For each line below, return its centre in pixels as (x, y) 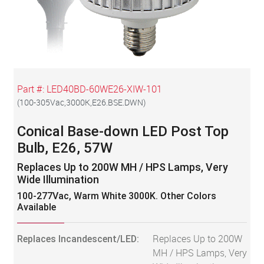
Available (36, 207)
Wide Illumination (58, 179)
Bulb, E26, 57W (65, 148)
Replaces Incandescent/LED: (78, 239)
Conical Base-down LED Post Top (123, 131)
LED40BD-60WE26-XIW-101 (104, 89)
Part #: (32, 89)
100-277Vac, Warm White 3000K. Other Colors (116, 196)
